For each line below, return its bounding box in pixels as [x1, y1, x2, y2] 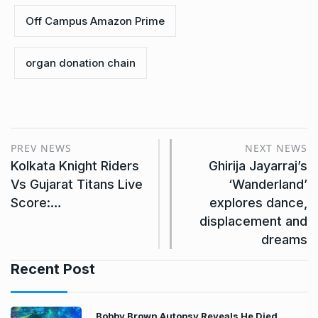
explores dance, [209, 194, 307, 210]
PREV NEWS [11, 141, 72, 155]
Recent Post [11, 260, 95, 278]
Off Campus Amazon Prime [26, 13, 165, 28]
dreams [261, 231, 307, 247]
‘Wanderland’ [229, 176, 307, 192]
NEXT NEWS [245, 141, 307, 155]
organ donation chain [26, 55, 136, 70]
